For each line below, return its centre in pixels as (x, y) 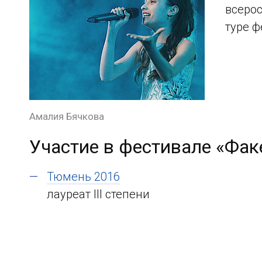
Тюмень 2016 (83, 177)
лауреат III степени (98, 194)
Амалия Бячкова (67, 116)
